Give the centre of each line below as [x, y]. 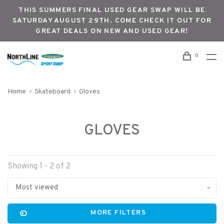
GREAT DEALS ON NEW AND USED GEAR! [112, 31]
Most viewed [37, 188]
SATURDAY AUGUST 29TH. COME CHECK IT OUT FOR [112, 21]
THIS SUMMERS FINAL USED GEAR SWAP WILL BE [112, 10]
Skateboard [52, 92]
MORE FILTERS [118, 213]
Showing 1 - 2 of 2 [39, 166]
